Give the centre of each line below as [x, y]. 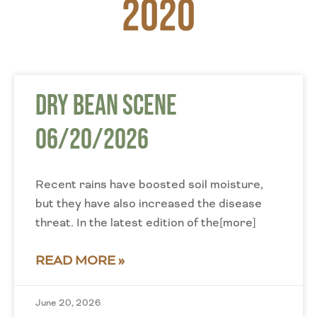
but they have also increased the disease [149, 203]
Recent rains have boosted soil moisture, [149, 184]
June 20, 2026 [68, 303]
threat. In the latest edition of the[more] [146, 223]
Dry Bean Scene [106, 106]
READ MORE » [80, 260]
